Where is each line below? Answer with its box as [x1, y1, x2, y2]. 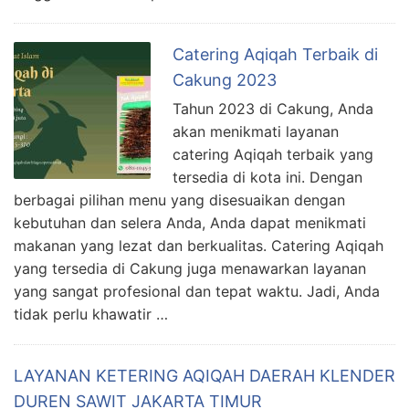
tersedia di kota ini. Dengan [173, 168, 362, 187]
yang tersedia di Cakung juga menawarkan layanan [14, 259, 366, 278]
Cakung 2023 [173, 70, 277, 90]
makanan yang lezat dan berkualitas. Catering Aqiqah [14, 236, 383, 256]
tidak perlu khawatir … [14, 305, 168, 324]
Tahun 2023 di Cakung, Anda [173, 100, 373, 119]
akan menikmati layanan [173, 122, 339, 142]
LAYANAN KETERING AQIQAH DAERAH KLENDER [14, 366, 395, 386]
